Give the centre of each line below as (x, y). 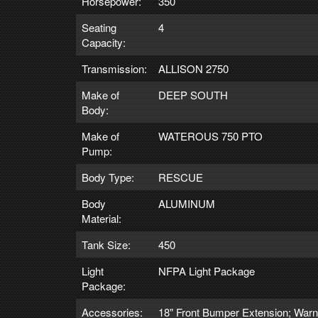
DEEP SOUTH (193, 94)
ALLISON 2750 (193, 68)
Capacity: (104, 42)
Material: (102, 218)
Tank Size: (106, 244)
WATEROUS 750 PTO (210, 136)
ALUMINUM (187, 203)
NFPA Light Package (207, 270)
